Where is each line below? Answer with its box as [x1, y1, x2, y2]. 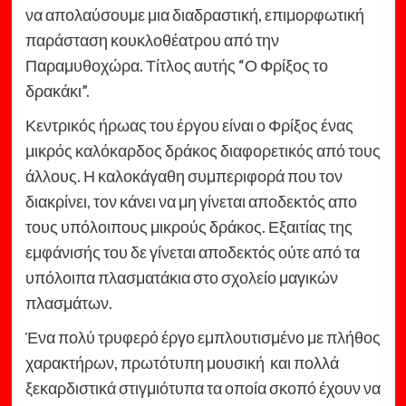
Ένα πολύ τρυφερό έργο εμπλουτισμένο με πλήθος [24, 327, 381, 348]
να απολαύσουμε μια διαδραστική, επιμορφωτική [24, 5, 364, 25]
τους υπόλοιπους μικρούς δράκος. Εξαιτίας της [24, 217, 353, 237]
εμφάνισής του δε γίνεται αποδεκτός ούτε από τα [24, 242, 360, 263]
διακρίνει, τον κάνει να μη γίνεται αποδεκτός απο [24, 191, 357, 212]
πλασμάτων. [24, 293, 112, 314]
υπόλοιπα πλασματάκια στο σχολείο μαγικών [24, 267, 338, 288]
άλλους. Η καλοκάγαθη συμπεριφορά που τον [24, 166, 343, 187]
